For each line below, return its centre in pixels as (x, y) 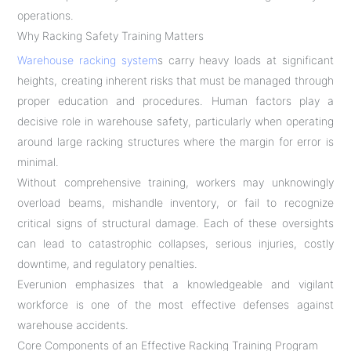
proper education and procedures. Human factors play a (175, 100)
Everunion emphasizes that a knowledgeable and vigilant (175, 284)
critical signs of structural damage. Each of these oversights (175, 223)
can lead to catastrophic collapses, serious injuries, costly (175, 243)
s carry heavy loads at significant (245, 60)
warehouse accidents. (73, 324)
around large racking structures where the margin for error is (175, 141)
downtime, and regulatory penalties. (108, 263)
